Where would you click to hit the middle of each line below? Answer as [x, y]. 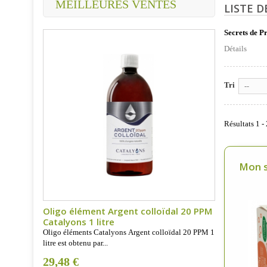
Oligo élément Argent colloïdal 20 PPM [128, 211]
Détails [235, 48]
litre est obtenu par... [75, 243]
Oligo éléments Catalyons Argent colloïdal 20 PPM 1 [129, 232]
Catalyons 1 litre [79, 222]
